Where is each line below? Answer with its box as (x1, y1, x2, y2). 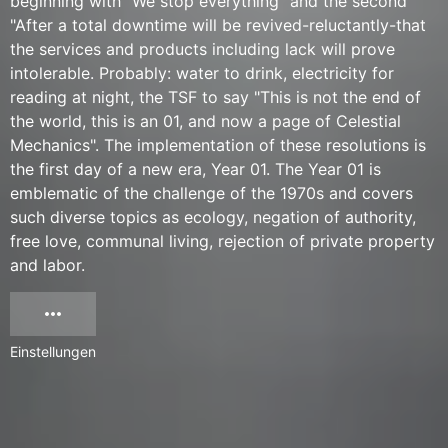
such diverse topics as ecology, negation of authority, (10, 207, 416, 227)
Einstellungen (10, 343, 96, 360)
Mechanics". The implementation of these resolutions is (10, 135, 426, 155)
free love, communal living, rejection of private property (10, 231, 435, 251)
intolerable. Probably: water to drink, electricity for (10, 63, 394, 83)
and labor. (10, 255, 85, 275)
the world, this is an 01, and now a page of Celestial (10, 111, 401, 131)
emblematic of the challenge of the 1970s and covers (10, 183, 413, 203)
